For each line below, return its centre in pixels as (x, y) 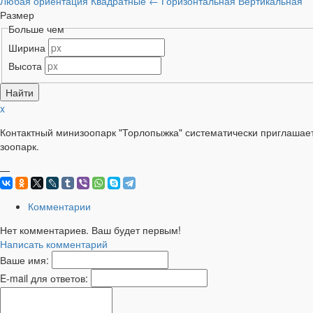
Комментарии (59, 206)
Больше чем (36, 28)
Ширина (27, 48)
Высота (25, 66)
